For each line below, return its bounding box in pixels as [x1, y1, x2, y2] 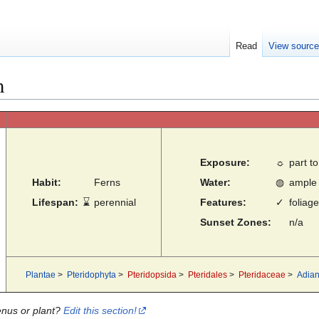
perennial [93, 197, 136, 209]
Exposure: [200, 157, 250, 169]
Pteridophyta [66, 270, 116, 280]
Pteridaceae [238, 270, 286, 280]
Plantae [25, 270, 56, 280]
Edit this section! [63, 305, 137, 317]
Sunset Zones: [200, 216, 271, 229]
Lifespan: [31, 197, 78, 209]
